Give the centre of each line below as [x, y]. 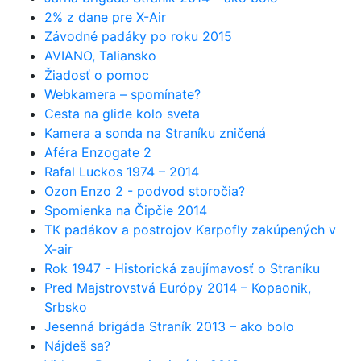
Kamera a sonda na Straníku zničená [155, 133]
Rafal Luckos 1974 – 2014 [122, 171]
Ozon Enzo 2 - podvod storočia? [145, 191]
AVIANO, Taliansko [100, 55]
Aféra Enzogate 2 [98, 152]
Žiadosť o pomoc [97, 75]
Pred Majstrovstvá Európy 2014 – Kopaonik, [178, 287]
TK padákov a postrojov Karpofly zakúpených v [190, 229]
